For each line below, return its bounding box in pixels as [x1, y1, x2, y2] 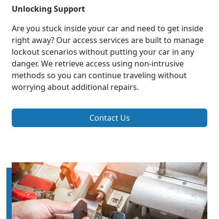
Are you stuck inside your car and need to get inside [12, 23, 203, 34]
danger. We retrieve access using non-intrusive [12, 58, 184, 69]
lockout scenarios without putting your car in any [12, 46, 194, 58]
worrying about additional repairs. [12, 82, 139, 93]
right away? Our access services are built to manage [12, 35, 204, 46]
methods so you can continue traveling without [12, 70, 187, 81]
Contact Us [89, 112, 130, 124]
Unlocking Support [12, 3, 85, 15]
